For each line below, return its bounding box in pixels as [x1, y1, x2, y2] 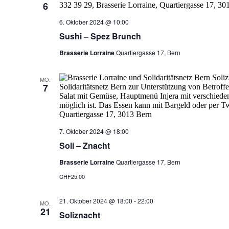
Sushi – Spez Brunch [59, 30, 141, 42]
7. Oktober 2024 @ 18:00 [59, 127, 129, 135]
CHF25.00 [59, 172, 85, 180]
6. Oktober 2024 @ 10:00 [59, 17, 129, 26]
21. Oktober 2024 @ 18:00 [59, 196, 132, 205]
